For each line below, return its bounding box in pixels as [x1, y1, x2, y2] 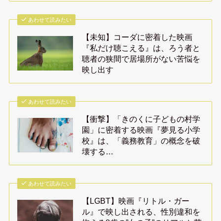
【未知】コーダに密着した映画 [82, 33, 193, 42]
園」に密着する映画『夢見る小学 [82, 125, 201, 135]
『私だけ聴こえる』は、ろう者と [82, 43, 201, 53]
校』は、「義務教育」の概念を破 [82, 136, 201, 146]
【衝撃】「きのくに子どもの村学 [82, 114, 201, 124]
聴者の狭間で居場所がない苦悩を [82, 54, 201, 64]
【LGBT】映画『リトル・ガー [82, 196, 190, 205]
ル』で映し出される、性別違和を [82, 207, 201, 216]
